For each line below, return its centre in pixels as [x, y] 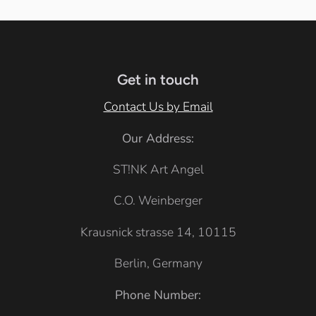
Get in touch [158, 79]
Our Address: [158, 138]
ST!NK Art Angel [158, 169]
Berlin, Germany [158, 263]
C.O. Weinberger [158, 201]
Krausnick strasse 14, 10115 [158, 232]
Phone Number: [158, 294]
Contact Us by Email [158, 107]
